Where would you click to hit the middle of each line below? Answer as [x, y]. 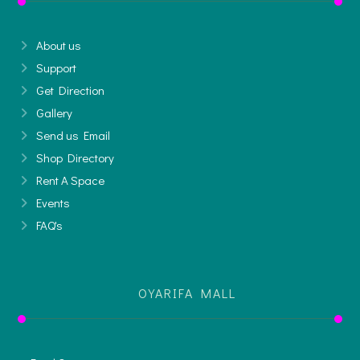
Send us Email [74, 135]
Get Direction [71, 90]
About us [59, 45]
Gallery [55, 112]
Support [57, 67]
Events [53, 202]
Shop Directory [76, 157]
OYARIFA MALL [187, 292]
